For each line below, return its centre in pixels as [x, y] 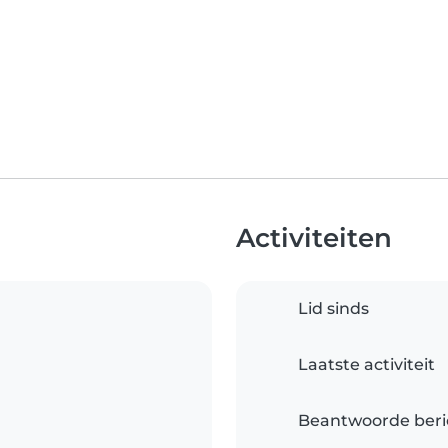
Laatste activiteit [366, 365]
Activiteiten [314, 238]
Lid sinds [333, 309]
